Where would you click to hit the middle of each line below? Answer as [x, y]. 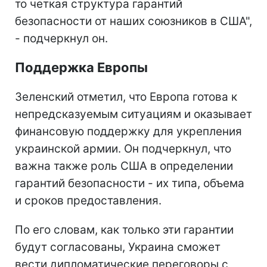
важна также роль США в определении [124, 166]
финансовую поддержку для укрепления [128, 131]
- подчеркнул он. [61, 38]
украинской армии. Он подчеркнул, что [123, 148]
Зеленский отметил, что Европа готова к [126, 97]
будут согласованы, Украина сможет [118, 247]
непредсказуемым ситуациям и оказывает [133, 114]
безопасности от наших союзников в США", [133, 21]
